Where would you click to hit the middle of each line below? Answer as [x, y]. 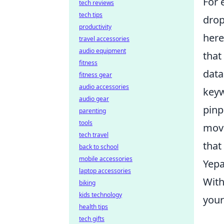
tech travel [94, 135]
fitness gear [95, 75]
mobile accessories [106, 159]
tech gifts [92, 219]
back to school [99, 147]
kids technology [100, 195]
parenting [92, 111]
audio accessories [104, 87]
